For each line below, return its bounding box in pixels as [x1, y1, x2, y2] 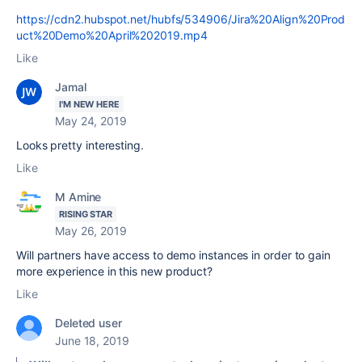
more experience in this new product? [16, 264, 216, 279]
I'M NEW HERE [59, 99, 120, 111]
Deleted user [55, 316, 122, 330]
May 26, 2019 [55, 224, 127, 238]
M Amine [55, 190, 102, 204]
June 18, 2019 [55, 334, 129, 348]
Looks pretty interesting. [16, 138, 144, 153]
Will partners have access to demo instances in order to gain [16, 248, 330, 263]
